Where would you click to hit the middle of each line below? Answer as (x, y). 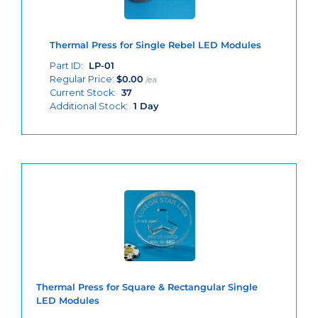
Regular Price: (83, 79)
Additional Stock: (90, 106)
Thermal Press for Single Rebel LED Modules (155, 45)
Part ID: (67, 65)
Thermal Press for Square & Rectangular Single (147, 287)
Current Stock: (84, 92)
